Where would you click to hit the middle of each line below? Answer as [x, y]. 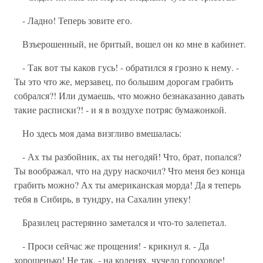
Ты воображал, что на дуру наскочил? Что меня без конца [129, 171]
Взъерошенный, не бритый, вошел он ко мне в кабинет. [130, 44]
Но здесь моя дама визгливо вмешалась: [98, 133]
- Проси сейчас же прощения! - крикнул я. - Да [112, 246]
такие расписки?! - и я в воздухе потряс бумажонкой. [120, 109]
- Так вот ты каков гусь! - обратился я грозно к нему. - [127, 67]
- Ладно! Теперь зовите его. [73, 20]
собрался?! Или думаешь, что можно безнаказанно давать [129, 95]
